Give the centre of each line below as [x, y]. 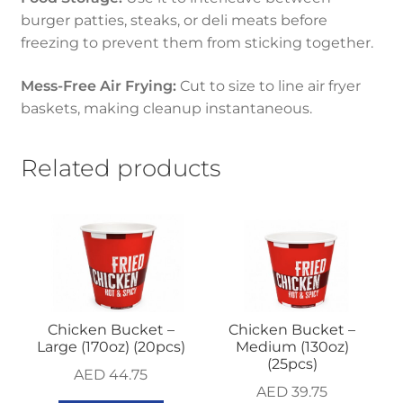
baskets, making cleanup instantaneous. [166, 108]
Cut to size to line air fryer [268, 85]
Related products [120, 168]
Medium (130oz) [292, 347]
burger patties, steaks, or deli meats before [174, 21]
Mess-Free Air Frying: [98, 85]
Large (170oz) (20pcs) [111, 347]
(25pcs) [292, 364]
